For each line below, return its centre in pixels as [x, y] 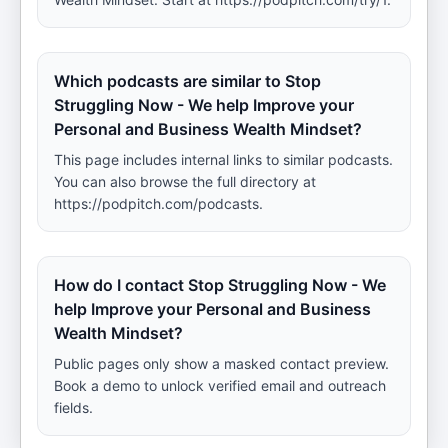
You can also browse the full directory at [185, 181]
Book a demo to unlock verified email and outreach [220, 385]
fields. [73, 407]
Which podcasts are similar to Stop [187, 81]
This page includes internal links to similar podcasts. [223, 159]
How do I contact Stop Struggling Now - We [220, 285]
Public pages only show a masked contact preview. [221, 363]
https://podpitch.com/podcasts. [158, 203]
